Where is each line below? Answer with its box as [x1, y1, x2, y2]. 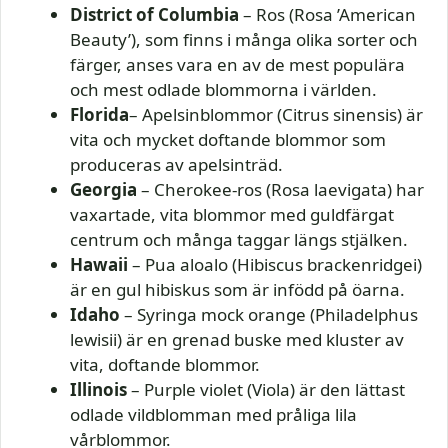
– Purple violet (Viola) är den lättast [127, 378, 405, 402]
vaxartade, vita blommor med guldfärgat [70, 203, 394, 227]
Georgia [70, 178, 137, 202]
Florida [70, 103, 129, 127]
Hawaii [70, 253, 128, 277]
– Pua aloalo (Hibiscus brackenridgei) [128, 253, 422, 277]
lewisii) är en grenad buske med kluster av [70, 328, 404, 352]
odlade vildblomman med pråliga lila [70, 403, 357, 427]
